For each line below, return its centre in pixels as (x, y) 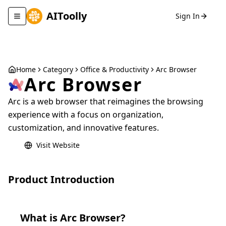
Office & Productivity (115, 69)
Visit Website (58, 145)
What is (40, 218)
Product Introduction (61, 179)
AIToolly (67, 16)
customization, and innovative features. (83, 128)
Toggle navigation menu (58, 20)
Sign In (188, 16)
